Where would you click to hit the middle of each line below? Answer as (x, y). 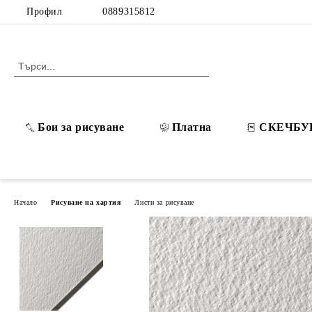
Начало (26, 202)
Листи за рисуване (164, 202)
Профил (45, 11)
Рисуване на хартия (86, 202)
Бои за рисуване (81, 127)
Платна (192, 127)
